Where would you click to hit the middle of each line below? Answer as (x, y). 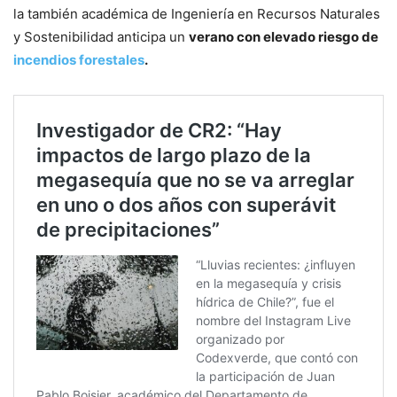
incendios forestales (79, 60)
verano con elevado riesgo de (284, 37)
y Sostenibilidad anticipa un (101, 37)
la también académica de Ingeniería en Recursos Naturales (197, 14)
